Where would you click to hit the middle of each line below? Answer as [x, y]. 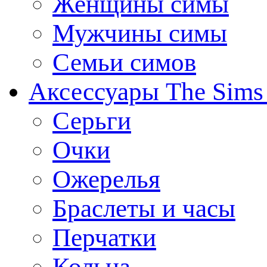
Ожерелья [106, 179]
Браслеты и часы [144, 208]
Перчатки [104, 237]
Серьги [92, 120]
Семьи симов [124, 62]
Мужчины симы [140, 33]
